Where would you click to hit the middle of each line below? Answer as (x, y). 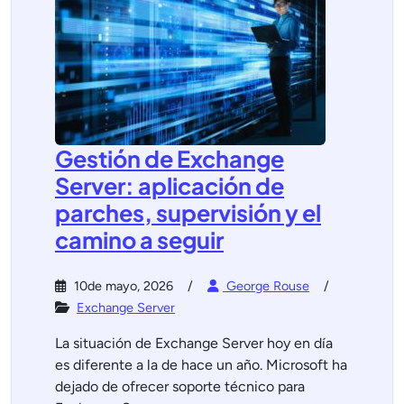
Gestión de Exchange (170, 159)
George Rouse (266, 286)
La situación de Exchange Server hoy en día (194, 343)
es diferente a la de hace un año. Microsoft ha (201, 365)
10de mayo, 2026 (122, 286)
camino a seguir (139, 240)
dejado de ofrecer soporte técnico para (180, 386)
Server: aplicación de (170, 186)
